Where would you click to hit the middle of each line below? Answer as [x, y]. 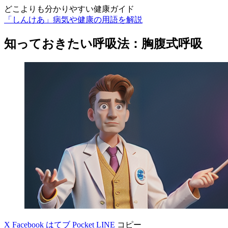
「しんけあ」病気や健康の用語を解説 [73, 20]
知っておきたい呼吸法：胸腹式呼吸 [103, 44]
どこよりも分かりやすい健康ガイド [69, 9]
